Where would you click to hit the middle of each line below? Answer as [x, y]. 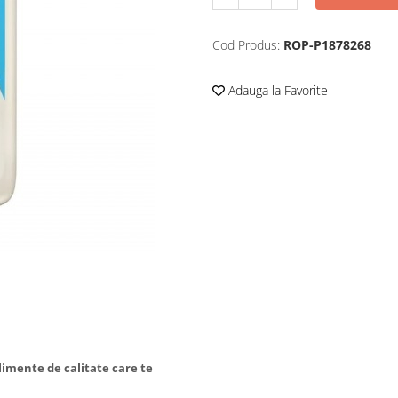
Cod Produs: [246, 45]
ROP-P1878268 [327, 45]
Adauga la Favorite [276, 90]
